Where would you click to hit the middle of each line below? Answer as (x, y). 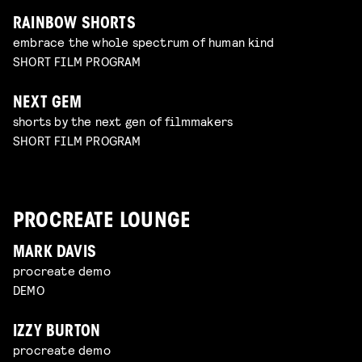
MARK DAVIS (55, 254)
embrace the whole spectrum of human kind (143, 42)
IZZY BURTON (57, 333)
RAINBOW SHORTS (74, 25)
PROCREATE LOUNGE (102, 222)
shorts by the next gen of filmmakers (123, 121)
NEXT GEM (48, 104)
